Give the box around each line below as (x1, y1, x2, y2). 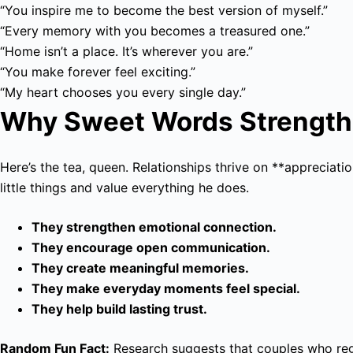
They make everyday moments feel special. (32, 280, 300, 296)
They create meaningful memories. (32, 259, 249, 276)
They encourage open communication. (32, 239, 270, 255)
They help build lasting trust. (32, 300, 207, 317)
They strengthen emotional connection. (32, 218, 277, 235)
